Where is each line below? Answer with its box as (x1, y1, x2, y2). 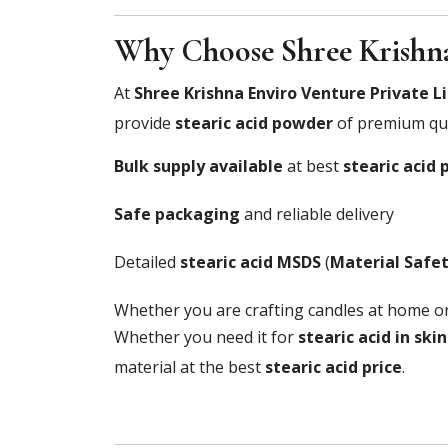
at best (283, 154, 343, 177)
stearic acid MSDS (180, 250, 321, 273)
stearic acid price (265, 355, 402, 378)
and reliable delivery (240, 202, 394, 225)
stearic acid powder (175, 111, 333, 134)
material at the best (114, 355, 265, 378)
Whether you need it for (114, 325, 298, 348)
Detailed (114, 250, 180, 273)
